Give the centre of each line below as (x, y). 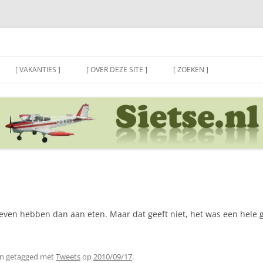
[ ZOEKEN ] (191, 70)
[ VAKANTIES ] (38, 70)
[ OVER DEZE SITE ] (117, 70)
